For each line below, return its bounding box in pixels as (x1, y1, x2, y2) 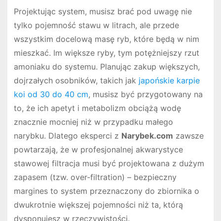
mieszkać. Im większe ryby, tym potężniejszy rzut (13, 47, 199, 58)
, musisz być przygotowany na (88, 89, 203, 99)
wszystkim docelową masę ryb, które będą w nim (13, 34, 199, 44)
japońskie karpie (138, 75, 200, 85)
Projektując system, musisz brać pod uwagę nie (13, 6, 192, 16)
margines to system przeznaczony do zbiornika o (13, 185, 199, 196)
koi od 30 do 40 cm (13, 89, 88, 99)
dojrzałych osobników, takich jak (13, 75, 139, 85)
